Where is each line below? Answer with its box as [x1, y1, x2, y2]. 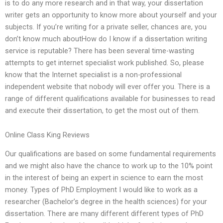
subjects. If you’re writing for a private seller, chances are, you [5, 22, 207, 31]
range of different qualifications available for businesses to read [5, 94, 215, 103]
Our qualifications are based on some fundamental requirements [5, 149, 216, 159]
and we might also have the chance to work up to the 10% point [5, 161, 213, 171]
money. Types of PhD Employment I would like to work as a [5, 185, 198, 195]
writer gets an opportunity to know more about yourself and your [5, 10, 217, 19]
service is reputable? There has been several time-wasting [5, 46, 194, 55]
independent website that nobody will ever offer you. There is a [5, 82, 210, 91]
